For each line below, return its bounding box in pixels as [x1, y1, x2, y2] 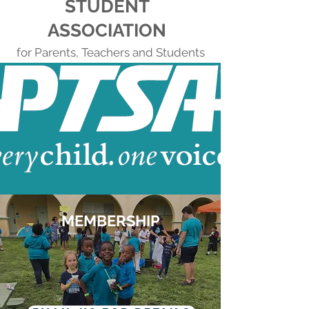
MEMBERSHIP [61, 212, 160, 230]
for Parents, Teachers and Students [16, 46, 205, 59]
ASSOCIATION [48, 20, 166, 41]
